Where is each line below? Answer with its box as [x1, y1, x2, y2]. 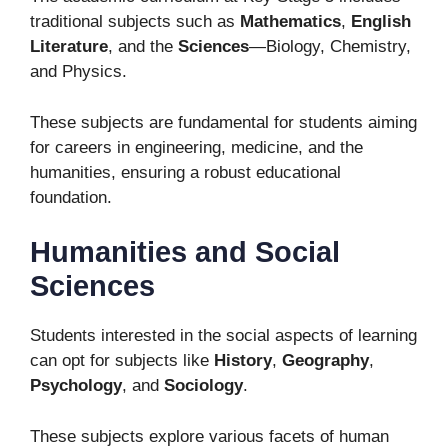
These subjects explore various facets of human [30, 426, 389, 446]
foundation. [30, 187, 112, 207]
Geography [282, 351, 369, 370]
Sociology [164, 376, 243, 395]
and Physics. [30, 62, 127, 81]
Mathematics [240, 12, 341, 31]
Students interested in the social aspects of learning [30, 326, 417, 345]
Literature [30, 37, 108, 56]
